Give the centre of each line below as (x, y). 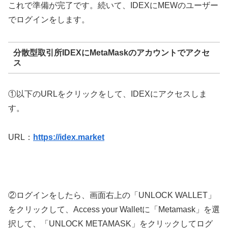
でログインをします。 (49, 20)
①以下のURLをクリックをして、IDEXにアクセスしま (108, 94)
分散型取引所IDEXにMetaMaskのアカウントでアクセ (111, 52)
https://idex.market (69, 137)
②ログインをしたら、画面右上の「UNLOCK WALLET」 (112, 195)
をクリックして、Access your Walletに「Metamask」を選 (114, 209)
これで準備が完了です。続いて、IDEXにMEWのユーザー (113, 6)
